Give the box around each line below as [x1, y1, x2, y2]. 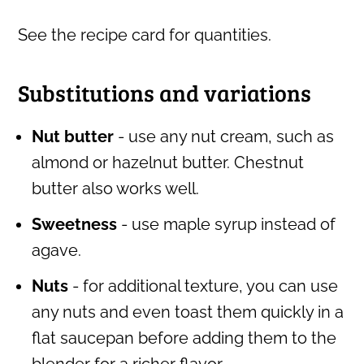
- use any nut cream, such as [114, 127, 335, 147]
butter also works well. [32, 179, 200, 199]
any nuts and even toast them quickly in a [32, 302, 344, 323]
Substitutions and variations [18, 77, 312, 109]
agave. [32, 240, 82, 261]
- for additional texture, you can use [72, 276, 339, 297]
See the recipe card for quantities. [18, 25, 272, 45]
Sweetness [32, 214, 118, 235]
